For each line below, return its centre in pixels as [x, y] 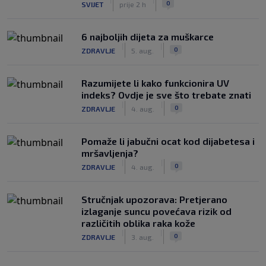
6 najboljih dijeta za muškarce [148, 37]
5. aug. [142, 50]
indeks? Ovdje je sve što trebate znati [166, 95]
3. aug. [142, 237]
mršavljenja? [110, 153]
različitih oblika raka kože [138, 223]
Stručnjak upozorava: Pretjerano [154, 199]
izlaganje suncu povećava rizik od [156, 211]
